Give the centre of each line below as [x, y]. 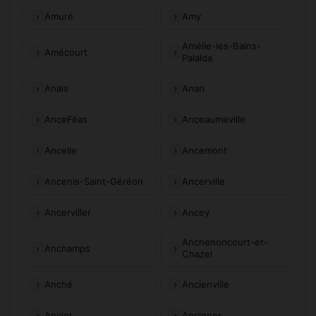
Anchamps [67, 248]
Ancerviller [68, 212]
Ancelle [61, 150]
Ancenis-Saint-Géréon [94, 181]
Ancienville [206, 284]
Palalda [197, 58]
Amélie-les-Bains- [221, 46]
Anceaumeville [214, 119]
